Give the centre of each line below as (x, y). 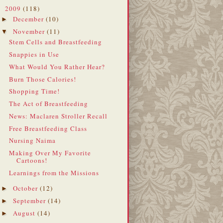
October (26, 188)
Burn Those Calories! (43, 79)
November (30, 31)
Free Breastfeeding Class (48, 128)
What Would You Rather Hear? (57, 66)
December (29, 19)
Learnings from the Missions (54, 172)
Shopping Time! (35, 91)
